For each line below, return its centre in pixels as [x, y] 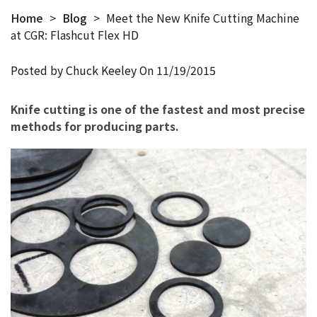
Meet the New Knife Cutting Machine [202, 18]
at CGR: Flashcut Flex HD [75, 35]
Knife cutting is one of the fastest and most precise [158, 110]
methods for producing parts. [95, 127]
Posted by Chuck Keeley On [83, 71]
